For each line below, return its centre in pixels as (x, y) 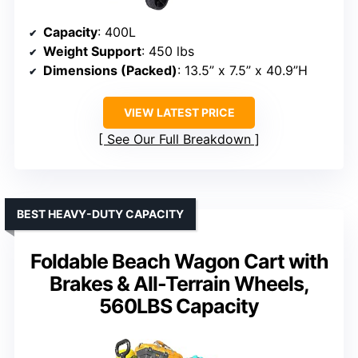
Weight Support (92, 51)
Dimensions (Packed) (110, 70)
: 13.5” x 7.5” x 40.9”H (243, 70)
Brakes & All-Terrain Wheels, (179, 283)
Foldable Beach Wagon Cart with (179, 261)
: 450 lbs (168, 51)
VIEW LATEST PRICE (179, 112)
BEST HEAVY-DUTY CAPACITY (100, 213)
